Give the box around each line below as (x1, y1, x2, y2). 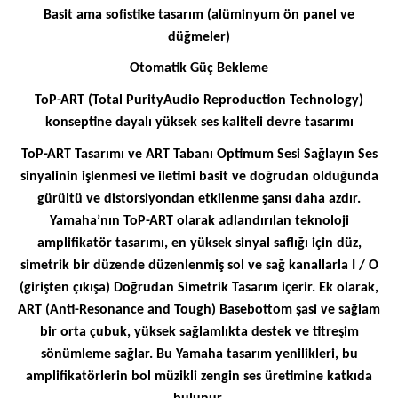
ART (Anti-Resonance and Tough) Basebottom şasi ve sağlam (18, 302, 380, 317)
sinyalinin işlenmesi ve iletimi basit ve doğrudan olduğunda (20, 169, 378, 184)
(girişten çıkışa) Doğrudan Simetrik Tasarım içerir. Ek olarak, (20, 280, 378, 295)
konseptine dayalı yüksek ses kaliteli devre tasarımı (44, 115, 354, 130)
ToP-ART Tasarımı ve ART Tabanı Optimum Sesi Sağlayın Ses (20, 147, 378, 162)
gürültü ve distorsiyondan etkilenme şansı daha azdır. (37, 191, 361, 206)
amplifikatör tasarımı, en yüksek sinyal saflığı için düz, (36, 235, 362, 251)
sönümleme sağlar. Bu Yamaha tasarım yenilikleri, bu (40, 346, 358, 362)
